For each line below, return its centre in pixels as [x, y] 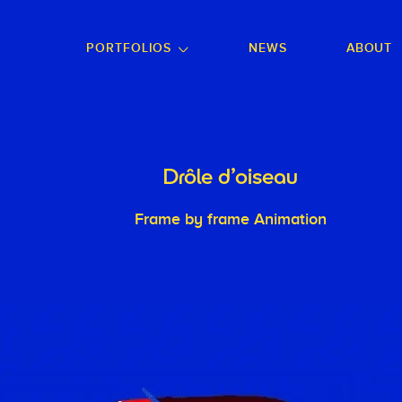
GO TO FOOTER [57, 21]
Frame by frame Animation [230, 219]
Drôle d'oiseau [230, 179]
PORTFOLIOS [129, 48]
